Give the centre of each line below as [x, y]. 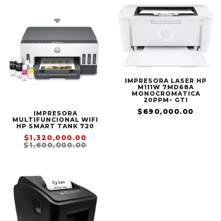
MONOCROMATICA [166, 94]
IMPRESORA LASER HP [166, 81]
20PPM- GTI [166, 100]
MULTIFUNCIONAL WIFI [55, 120]
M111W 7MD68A [166, 87]
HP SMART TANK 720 [55, 126]
